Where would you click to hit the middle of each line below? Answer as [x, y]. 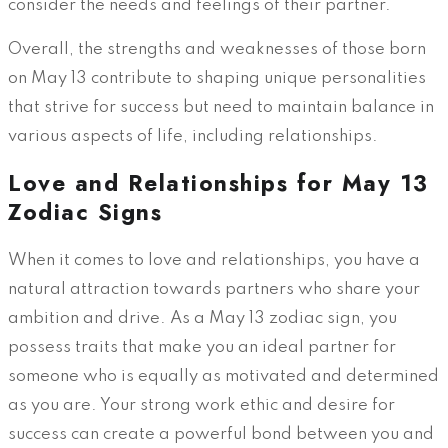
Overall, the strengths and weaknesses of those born [217, 49]
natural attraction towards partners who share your [214, 289]
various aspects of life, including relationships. [193, 136]
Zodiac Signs [85, 212]
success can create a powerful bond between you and [221, 434]
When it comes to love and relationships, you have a [214, 260]
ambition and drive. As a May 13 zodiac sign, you [202, 318]
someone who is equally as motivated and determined [223, 376]
